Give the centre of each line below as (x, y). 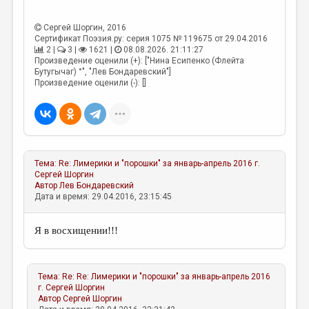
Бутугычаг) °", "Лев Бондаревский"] (103, 72)
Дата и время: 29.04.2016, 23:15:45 (103, 197)
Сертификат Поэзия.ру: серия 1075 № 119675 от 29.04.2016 (151, 39)
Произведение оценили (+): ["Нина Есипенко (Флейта (140, 61)
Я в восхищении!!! (77, 230)
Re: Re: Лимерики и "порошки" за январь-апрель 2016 (167, 277)
